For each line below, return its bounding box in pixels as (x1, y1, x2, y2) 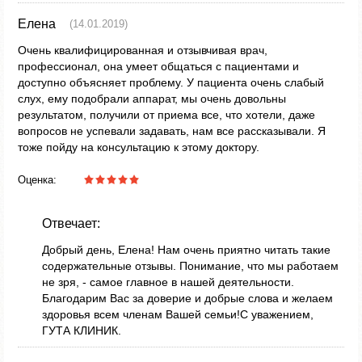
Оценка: (18, 174, 57, 186)
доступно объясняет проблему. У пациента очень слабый (18, 76, 324, 89)
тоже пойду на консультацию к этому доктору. (18, 141, 259, 154)
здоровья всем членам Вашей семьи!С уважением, (42, 308, 314, 321)
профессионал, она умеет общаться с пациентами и (18, 60, 299, 73)
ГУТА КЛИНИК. (42, 324, 121, 337)
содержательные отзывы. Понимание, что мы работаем (42, 259, 339, 272)
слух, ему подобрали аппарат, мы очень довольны (18, 92, 286, 105)
